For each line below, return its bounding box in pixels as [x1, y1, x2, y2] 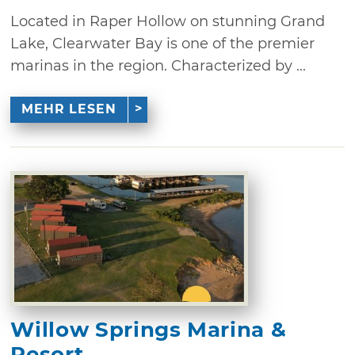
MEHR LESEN [21, 101, 116, 117]
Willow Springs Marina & [10, 316, 287, 342]
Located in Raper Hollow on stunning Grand [10, 12, 326, 30]
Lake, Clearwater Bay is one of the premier [10, 34, 315, 52]
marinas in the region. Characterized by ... [10, 56, 307, 74]
